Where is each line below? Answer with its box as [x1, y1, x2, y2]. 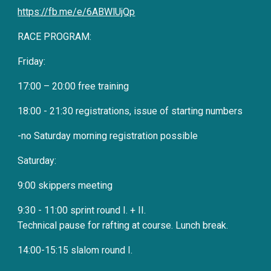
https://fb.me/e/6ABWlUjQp [18, 6, 135, 18]
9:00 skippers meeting [18, 180, 113, 191]
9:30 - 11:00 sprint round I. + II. [18, 204, 146, 216]
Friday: [18, 56, 46, 67]
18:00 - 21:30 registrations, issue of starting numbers [18, 105, 243, 117]
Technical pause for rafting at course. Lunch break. [18, 220, 229, 231]
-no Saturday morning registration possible [18, 130, 198, 142]
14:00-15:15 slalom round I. [18, 244, 133, 256]
